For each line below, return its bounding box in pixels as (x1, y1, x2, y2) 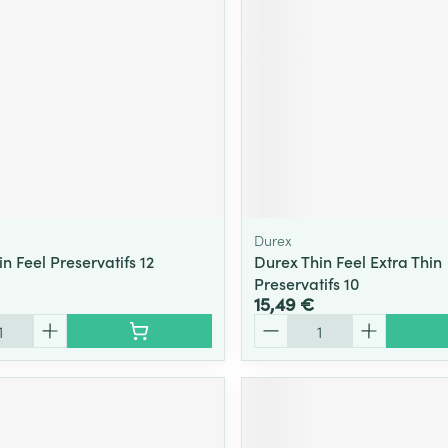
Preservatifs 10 (253, 272, 359, 295)
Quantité (252, 312, 317, 335)
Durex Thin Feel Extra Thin (253, 250, 442, 273)
